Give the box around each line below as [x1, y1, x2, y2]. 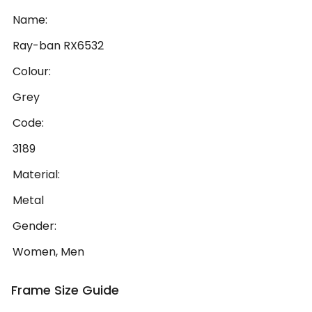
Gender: [13, 218, 56, 235]
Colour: [13, 63, 51, 80]
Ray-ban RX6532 [13, 38, 104, 54]
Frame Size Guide [11, 281, 119, 299]
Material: [13, 166, 60, 183]
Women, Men [13, 244, 84, 260]
